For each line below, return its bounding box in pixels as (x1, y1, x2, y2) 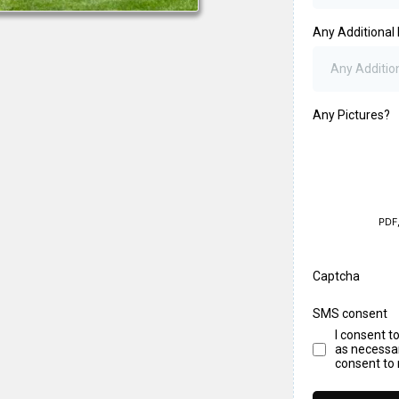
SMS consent (312, 306, 387, 321)
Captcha (312, 269, 360, 283)
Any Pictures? (312, 108, 390, 122)
